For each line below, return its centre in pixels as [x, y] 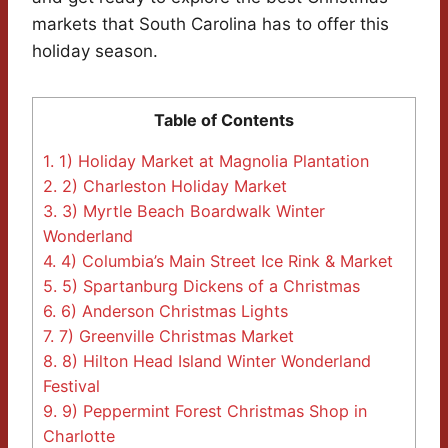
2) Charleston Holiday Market [172, 185]
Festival [71, 385]
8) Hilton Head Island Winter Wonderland [214, 360]
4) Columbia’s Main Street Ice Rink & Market [224, 260]
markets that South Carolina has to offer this [210, 23]
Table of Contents [224, 119]
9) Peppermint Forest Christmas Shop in [212, 410]
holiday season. [95, 50]
